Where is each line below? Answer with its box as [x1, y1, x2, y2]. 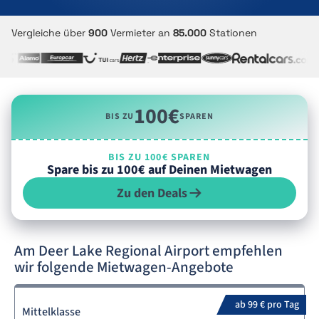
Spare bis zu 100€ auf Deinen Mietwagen [47, 161, 272, 179]
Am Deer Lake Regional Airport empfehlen [14, 240, 283, 261]
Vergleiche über [11, 26, 88, 39]
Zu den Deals [116, 184, 187, 202]
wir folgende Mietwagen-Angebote [14, 256, 234, 278]
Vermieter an [108, 26, 173, 39]
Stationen [206, 26, 257, 39]
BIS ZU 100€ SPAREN [108, 150, 211, 164]
